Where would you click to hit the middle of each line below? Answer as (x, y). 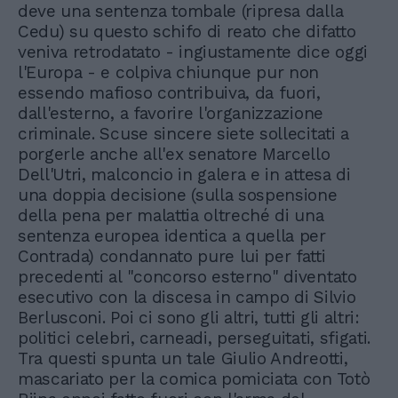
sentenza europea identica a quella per (172, 236)
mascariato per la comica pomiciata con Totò (194, 379)
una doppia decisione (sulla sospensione (178, 195)
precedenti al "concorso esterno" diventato (187, 277)
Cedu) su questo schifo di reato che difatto (187, 32)
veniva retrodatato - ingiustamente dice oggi (193, 52)
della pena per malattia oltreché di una (171, 215)
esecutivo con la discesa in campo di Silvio (187, 297)
